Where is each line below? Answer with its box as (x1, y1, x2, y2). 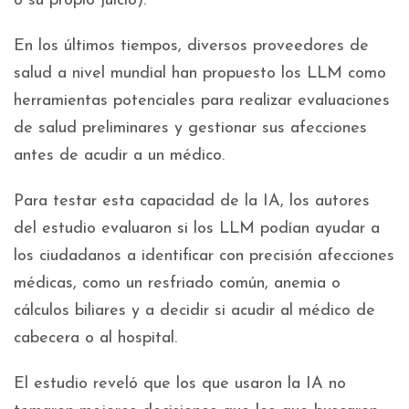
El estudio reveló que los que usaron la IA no (14, 375, 346, 393)
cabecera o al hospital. (14, 330, 177, 348)
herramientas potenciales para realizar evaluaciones (14, 92, 390, 110)
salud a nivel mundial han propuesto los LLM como (14, 65, 386, 83)
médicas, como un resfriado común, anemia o (14, 275, 341, 293)
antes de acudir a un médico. (14, 147, 225, 165)
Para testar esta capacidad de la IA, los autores (14, 193, 370, 211)
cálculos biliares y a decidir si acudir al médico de (14, 302, 375, 320)
